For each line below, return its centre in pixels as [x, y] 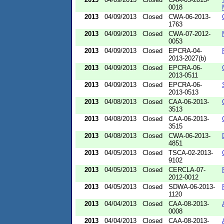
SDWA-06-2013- [192, 186]
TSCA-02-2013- [191, 152]
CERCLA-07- [187, 169]
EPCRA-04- [185, 50]
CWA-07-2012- [189, 33]
